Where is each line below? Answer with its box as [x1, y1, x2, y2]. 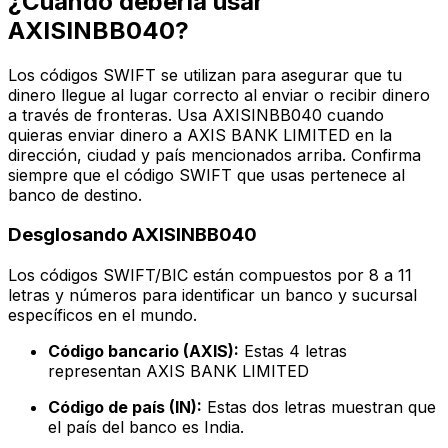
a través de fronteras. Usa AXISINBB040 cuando [8, 104, 384, 125]
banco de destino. [8, 184, 142, 205]
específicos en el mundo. [8, 305, 197, 326]
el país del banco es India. [48, 417, 244, 438]
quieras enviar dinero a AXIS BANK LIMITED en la [8, 124, 392, 145]
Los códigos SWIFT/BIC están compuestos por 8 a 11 [8, 265, 412, 286]
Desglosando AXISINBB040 [8, 223, 257, 247]
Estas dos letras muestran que [202, 397, 436, 418]
